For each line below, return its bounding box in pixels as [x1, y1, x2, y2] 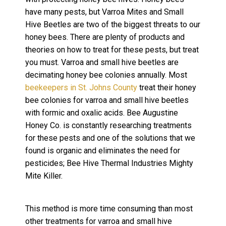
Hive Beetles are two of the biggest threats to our [25, 20, 200, 30]
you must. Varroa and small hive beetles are [25, 58, 179, 68]
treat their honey [137, 83, 196, 93]
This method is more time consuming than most [25, 204, 193, 214]
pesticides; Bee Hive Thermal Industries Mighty [25, 158, 193, 168]
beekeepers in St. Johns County [25, 83, 137, 93]
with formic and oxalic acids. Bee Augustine [25, 108, 178, 118]
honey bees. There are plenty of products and [25, 32, 185, 42]
